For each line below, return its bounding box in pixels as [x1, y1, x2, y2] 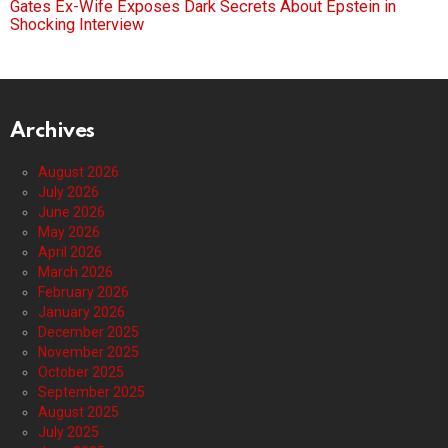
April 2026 [38, 244, 102, 261]
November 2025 [38, 344, 139, 361]
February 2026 [38, 284, 129, 301]
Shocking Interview [10, 15, 144, 35]
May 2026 [38, 224, 100, 241]
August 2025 [38, 404, 119, 421]
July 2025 [38, 424, 99, 441]
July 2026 [38, 184, 99, 201]
